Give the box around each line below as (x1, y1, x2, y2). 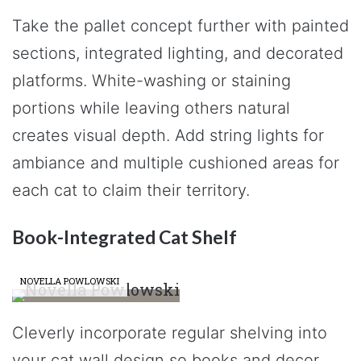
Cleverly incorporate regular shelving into (12, 322, 327, 342)
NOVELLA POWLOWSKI (20, 274, 119, 287)
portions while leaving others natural (12, 98, 290, 118)
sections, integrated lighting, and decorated (12, 44, 343, 63)
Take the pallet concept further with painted (12, 16, 349, 35)
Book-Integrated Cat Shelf (12, 226, 237, 248)
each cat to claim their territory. (12, 180, 250, 200)
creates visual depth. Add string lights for (12, 126, 324, 145)
